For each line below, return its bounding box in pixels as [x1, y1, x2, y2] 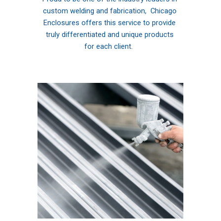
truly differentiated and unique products [45, 30, 174, 39]
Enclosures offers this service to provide [43, 18, 176, 28]
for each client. [84, 42, 135, 51]
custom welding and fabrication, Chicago [42, 6, 177, 16]
